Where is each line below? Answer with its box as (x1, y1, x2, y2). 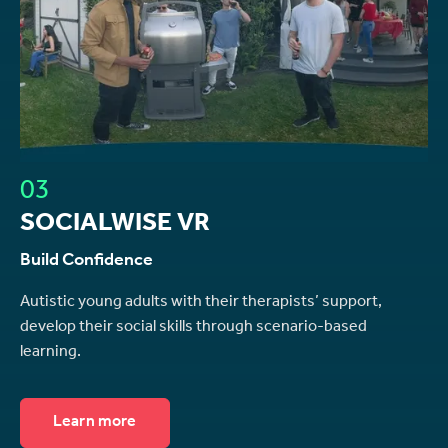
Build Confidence (20, 252, 153, 271)
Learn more (53, 414, 137, 431)
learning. (20, 344, 81, 361)
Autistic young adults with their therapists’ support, (20, 294, 382, 311)
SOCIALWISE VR (20, 212, 210, 239)
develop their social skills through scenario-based (20, 319, 367, 336)
